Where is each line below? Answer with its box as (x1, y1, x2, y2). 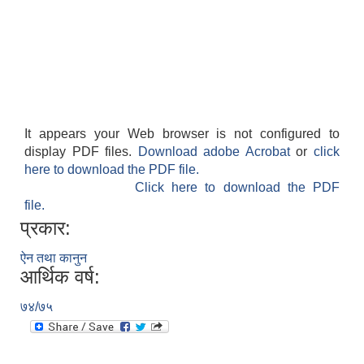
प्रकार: (20, 217, 71, 240)
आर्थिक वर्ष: (20, 266, 100, 288)
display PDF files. (24, 145, 138, 159)
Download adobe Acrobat (137, 145, 297, 159)
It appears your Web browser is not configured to (24, 127, 340, 141)
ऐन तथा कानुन (20, 251, 87, 266)
